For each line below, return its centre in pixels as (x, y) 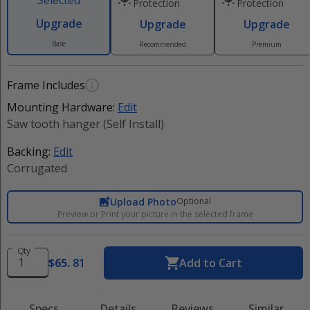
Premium (266, 44)
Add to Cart (211, 263)
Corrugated (37, 168)
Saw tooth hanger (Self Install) (85, 124)
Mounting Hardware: (62, 107)
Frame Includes (46, 85)
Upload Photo (143, 201)
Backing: (30, 152)
